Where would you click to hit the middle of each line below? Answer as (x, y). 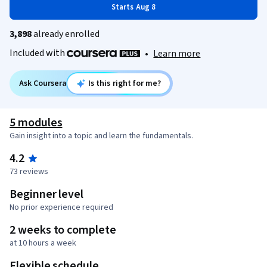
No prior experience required (61, 208)
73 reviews (29, 172)
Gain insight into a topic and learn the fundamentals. (101, 136)
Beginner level (47, 195)
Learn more (177, 54)
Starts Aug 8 (133, 7)
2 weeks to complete (63, 230)
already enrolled (66, 34)
